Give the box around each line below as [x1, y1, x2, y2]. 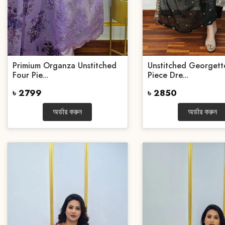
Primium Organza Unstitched [13, 60, 117, 71]
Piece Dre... [147, 69, 188, 81]
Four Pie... [13, 69, 48, 81]
